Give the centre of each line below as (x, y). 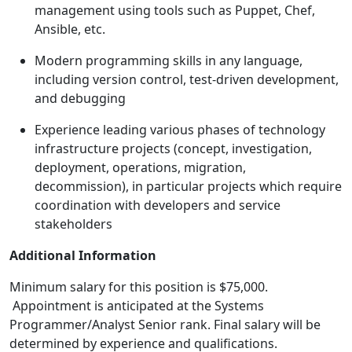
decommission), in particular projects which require (188, 187)
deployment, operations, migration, (140, 168)
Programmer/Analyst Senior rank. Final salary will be (165, 325)
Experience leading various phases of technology (180, 130)
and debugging (80, 99)
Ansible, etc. (70, 29)
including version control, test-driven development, (187, 80)
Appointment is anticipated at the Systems (137, 306)
